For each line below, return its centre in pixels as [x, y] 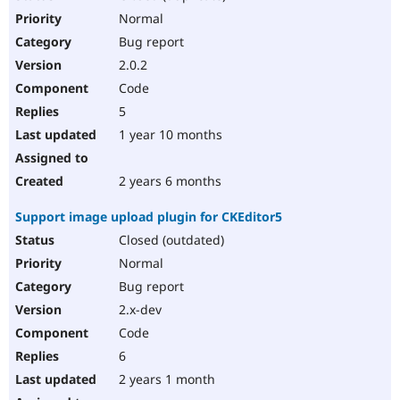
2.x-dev [138, 310]
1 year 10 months [169, 135]
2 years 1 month [165, 379]
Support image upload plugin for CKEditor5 [149, 217]
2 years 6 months [168, 181]
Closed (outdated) [170, 240]
